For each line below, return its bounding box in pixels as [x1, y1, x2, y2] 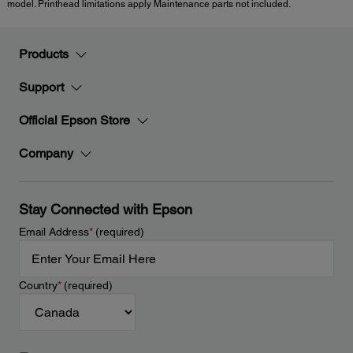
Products [19, 46, 69, 62]
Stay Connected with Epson [19, 201, 192, 218]
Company [19, 146, 73, 162]
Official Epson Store [19, 113, 130, 128]
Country [19, 279, 58, 292]
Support [19, 80, 64, 95]
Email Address [19, 225, 89, 239]
